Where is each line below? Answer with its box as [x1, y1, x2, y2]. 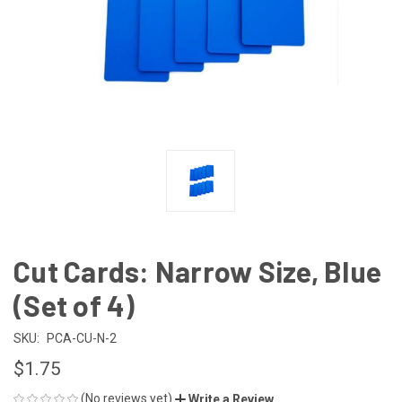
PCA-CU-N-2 [46, 330, 117, 345]
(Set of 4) [13, 287, 135, 322]
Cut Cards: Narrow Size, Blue [13, 253, 381, 288]
